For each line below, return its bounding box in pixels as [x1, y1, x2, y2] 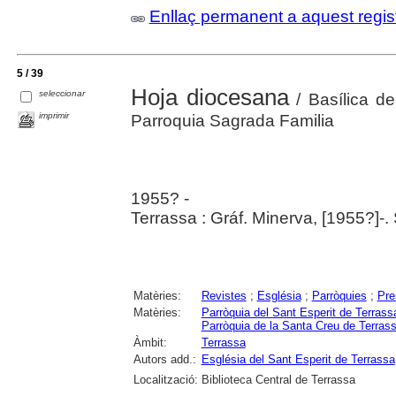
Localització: [133, 373, 198, 387]
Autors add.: [133, 353, 196, 367]
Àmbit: [133, 336, 167, 350]
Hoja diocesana [130, 84, 289, 111]
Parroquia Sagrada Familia [130, 111, 334, 131]
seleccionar [39, 88, 86, 99]
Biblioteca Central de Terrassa [201, 373, 355, 387]
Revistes [201, 289, 247, 303]
